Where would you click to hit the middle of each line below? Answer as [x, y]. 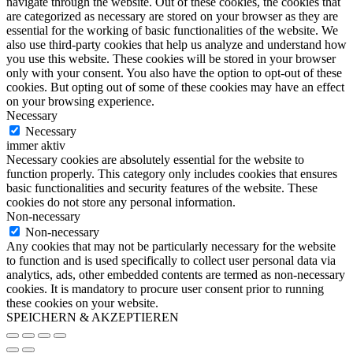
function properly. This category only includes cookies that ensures [172, 174]
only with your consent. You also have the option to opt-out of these [174, 73]
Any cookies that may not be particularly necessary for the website [171, 247]
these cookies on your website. [82, 303]
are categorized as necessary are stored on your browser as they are [172, 17]
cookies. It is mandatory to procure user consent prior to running [165, 289]
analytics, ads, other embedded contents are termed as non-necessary [176, 275]
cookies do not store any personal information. [121, 203]
